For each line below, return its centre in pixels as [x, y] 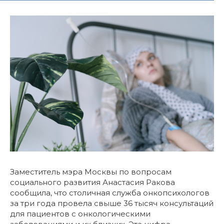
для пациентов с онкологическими [80, 214]
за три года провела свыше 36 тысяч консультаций [112, 203]
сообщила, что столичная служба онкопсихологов [110, 193]
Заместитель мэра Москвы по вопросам [91, 172]
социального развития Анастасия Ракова [92, 182]
